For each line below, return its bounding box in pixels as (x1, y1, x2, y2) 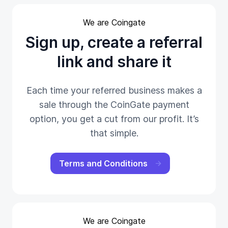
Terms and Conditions (59, 158, 148, 168)
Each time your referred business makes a (26, 85, 202, 96)
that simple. (90, 128, 138, 138)
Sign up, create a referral (25, 33, 203, 51)
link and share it (56, 52, 172, 71)
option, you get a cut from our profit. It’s (29, 113, 199, 124)
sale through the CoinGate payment (39, 99, 189, 110)
